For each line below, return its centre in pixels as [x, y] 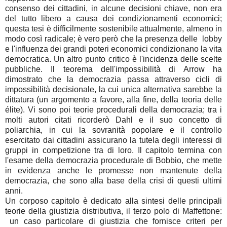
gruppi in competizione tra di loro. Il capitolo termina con [113, 150]
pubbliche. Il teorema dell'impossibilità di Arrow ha [113, 69]
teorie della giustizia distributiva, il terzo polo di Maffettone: [113, 211]
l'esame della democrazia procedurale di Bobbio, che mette [113, 161]
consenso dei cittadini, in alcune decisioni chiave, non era [113, 9]
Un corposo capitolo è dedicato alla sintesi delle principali [113, 201]
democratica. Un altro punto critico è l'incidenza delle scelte [113, 59]
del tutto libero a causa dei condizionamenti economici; [113, 19]
